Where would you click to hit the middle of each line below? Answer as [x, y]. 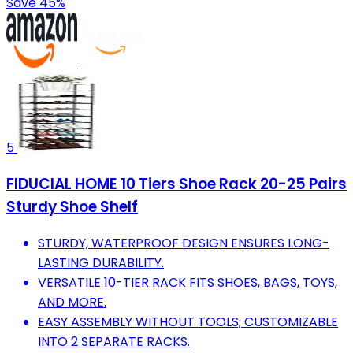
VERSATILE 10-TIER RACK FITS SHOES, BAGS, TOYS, [188, 282]
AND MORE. [72, 302]
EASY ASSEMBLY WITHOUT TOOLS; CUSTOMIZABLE [188, 321]
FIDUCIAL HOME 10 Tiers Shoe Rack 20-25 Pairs [176, 184]
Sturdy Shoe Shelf [72, 206]
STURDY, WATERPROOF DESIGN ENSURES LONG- [184, 243]
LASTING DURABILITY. [101, 262]
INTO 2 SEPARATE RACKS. [114, 341]
